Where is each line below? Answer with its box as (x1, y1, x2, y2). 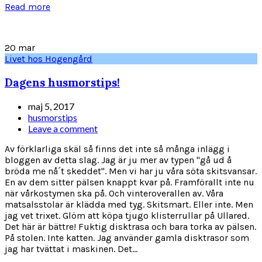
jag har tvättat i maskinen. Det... (5, 243, 137, 254)
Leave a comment (28, 122, 98, 134)
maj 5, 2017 (28, 100, 74, 112)
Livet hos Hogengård (5, 53, 92, 65)
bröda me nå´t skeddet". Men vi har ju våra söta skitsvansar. (5, 165, 257, 177)
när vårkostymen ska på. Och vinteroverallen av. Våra (5, 187, 223, 199)
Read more (5, 1, 50, 13)
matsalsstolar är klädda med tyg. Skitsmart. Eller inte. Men (5, 198, 253, 210)
